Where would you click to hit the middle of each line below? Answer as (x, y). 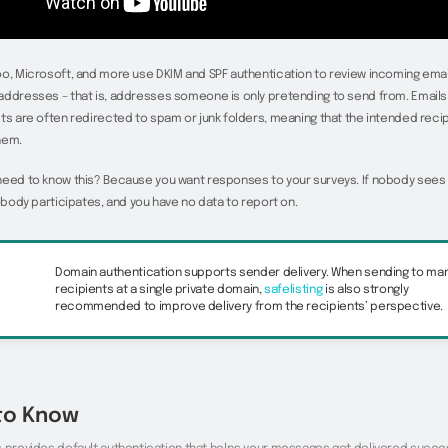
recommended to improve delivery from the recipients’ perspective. (248, 307)
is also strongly (365, 290)
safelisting (293, 290)
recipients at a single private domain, (159, 290)
